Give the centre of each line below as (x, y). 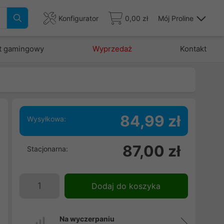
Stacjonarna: (47, 149)
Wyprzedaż (112, 49)
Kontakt (193, 49)
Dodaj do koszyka (126, 186)
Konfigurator (78, 18)
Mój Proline (176, 18)
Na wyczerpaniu (87, 219)
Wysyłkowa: (46, 119)
